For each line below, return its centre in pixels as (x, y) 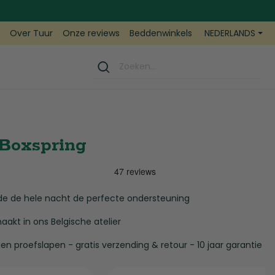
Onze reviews (91, 33)
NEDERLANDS (230, 33)
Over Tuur (32, 33)
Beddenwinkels (161, 33)
